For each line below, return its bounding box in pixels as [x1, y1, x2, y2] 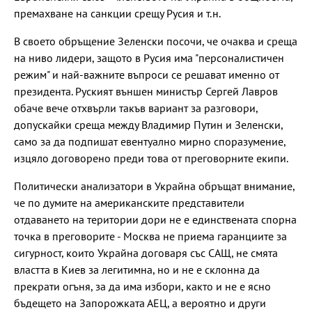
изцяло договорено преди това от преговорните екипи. [14, 151, 288, 166]
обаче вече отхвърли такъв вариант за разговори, [14, 101, 258, 116]
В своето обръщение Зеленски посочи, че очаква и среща [14, 34, 297, 49]
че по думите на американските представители [14, 196, 244, 210]
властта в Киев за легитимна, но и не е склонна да [14, 263, 260, 277]
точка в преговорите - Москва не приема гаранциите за [14, 229, 287, 244]
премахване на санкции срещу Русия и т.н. [14, 6, 221, 21]
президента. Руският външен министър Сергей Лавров [14, 84, 278, 99]
